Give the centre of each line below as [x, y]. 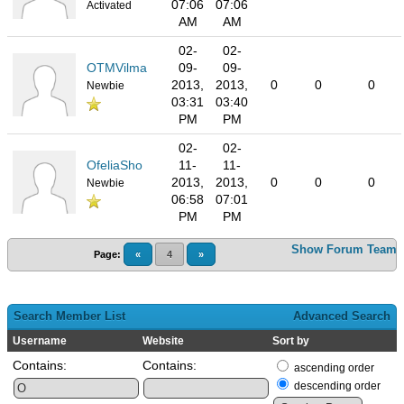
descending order [337, 386]
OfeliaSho [115, 165]
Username [40, 341]
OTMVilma [117, 68]
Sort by [291, 341]
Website [163, 341]
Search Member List [69, 316]
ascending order [334, 368]
